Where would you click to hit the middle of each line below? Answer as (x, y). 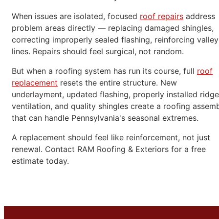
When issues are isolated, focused (76, 16)
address (199, 16)
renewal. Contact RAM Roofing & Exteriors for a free (109, 149)
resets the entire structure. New (117, 83)
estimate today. (40, 161)
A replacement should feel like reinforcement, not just (111, 138)
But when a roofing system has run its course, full (104, 71)
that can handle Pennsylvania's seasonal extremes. (105, 118)
